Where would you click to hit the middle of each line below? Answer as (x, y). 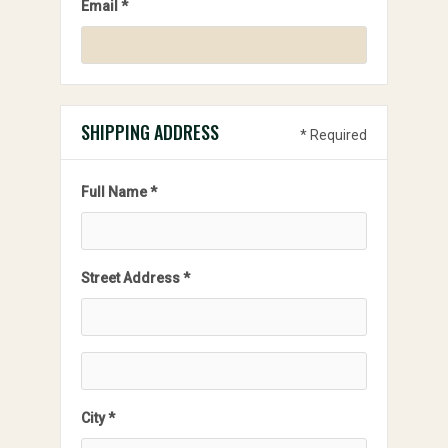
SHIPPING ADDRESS (150, 132)
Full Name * (119, 192)
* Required (333, 135)
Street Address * (135, 278)
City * (98, 418)
